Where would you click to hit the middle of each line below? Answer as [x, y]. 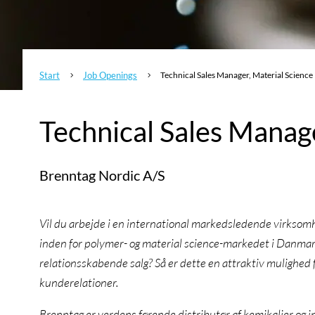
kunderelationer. [79, 283]
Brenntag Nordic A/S [102, 175]
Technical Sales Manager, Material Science [237, 75]
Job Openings [110, 75]
